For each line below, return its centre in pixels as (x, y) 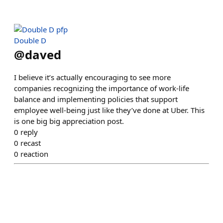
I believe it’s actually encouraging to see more (92, 77)
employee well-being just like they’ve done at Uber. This (109, 110)
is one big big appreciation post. (69, 121)
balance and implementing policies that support (96, 99)
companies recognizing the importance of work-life (102, 88)
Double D (30, 40)
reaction (34, 154)
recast (31, 143)
